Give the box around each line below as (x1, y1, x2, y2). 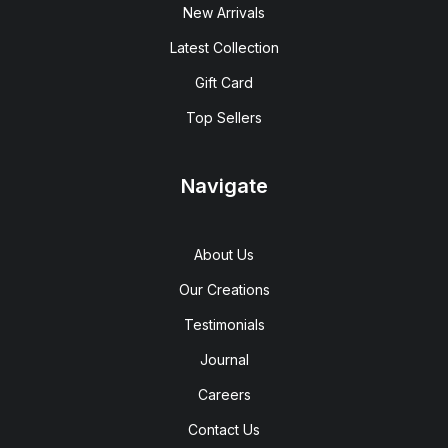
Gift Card (195, 74, 253, 91)
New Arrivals (183, 4, 265, 21)
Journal (199, 351, 249, 368)
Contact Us (188, 421, 260, 438)
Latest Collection (169, 39, 279, 56)
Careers (197, 386, 251, 403)
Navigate (180, 174, 268, 198)
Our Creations (178, 281, 270, 298)
